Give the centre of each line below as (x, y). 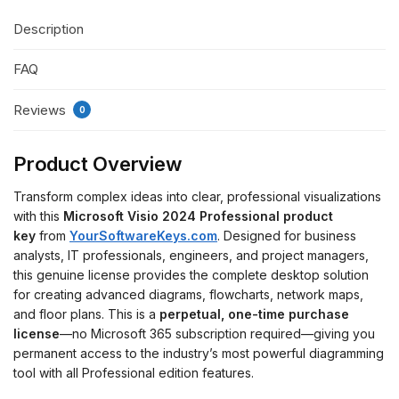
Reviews (41, 110)
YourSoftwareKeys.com (143, 235)
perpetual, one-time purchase (254, 313)
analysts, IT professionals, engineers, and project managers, (191, 255)
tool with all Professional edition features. (134, 372)
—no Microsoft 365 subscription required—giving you (217, 333)
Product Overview (98, 163)
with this (38, 216)
